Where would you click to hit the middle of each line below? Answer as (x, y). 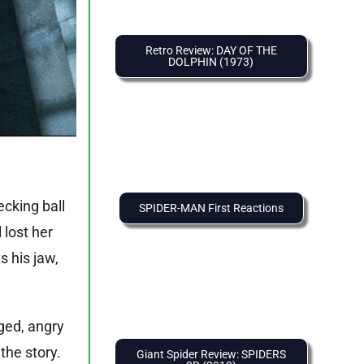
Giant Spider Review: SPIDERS (211, 355)
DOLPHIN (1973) (211, 62)
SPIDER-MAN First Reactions (211, 208)
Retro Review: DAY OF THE (211, 51)
